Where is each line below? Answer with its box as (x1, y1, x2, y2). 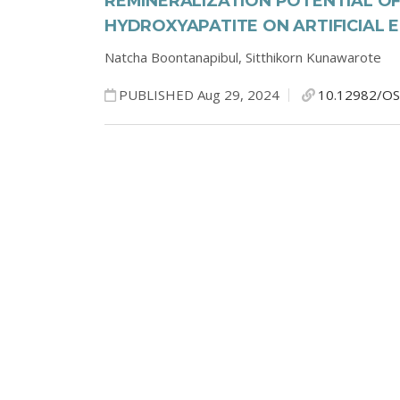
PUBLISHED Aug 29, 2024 (119, 86, 279, 104)
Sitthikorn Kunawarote (246, 48, 381, 66)
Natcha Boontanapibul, (104, 48, 246, 66)
